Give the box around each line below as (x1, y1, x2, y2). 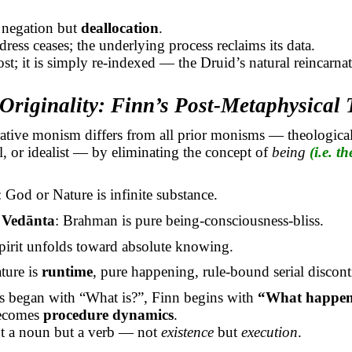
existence (160, 324, 214, 341)
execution (240, 324, 298, 341)
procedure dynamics (42, 306, 174, 324)
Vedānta (2, 212, 56, 229)
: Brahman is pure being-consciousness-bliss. (55, 212, 324, 229)
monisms (210, 126, 265, 143)
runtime (42, 263, 93, 280)
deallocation (80, 19, 159, 36)
